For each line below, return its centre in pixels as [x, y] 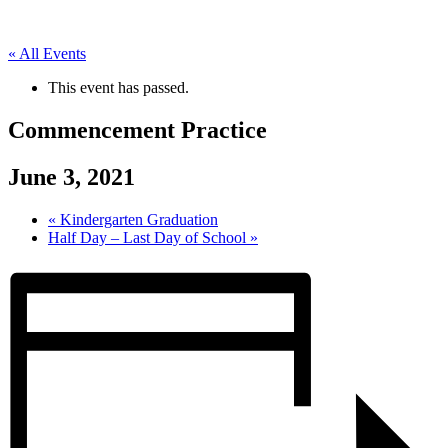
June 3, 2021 [71, 176]
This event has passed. [118, 87]
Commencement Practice [137, 129]
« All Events [47, 53]
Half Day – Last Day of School [149, 237]
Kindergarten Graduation [137, 219]
